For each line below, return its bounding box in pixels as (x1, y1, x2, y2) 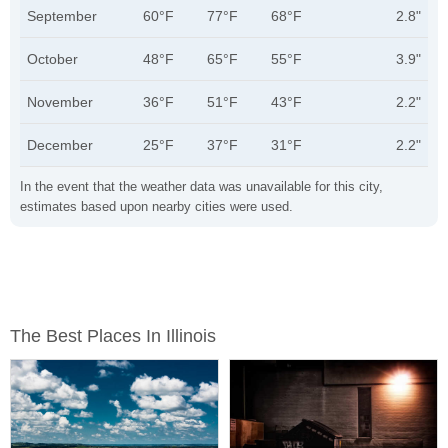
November (27, 94, 93, 110)
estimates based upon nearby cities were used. (20, 199, 293, 214)
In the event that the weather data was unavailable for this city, (20, 179, 383, 194)
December (27, 137, 93, 153)
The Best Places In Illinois (10, 326, 216, 346)
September (27, 8, 97, 24)
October (27, 51, 78, 67)
